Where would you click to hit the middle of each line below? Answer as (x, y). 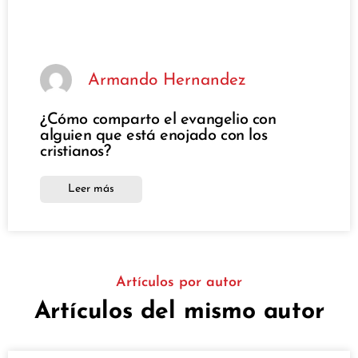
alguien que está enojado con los (154, 136)
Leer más (91, 189)
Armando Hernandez (167, 80)
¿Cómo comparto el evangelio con (158, 120)
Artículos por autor (179, 283)
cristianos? (76, 152)
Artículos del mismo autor (179, 312)
